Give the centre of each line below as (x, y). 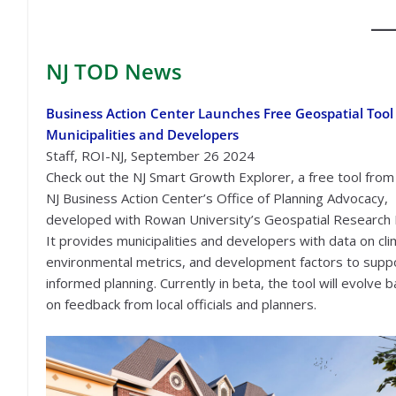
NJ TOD (85, 71)
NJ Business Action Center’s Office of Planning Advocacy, (217, 198)
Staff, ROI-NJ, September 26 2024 (150, 156)
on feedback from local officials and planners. (181, 304)
